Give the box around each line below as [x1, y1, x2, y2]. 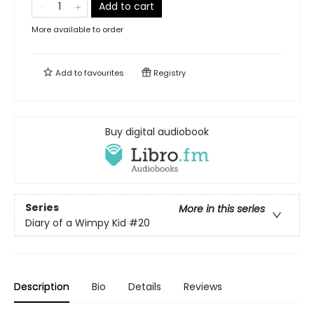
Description [14, 280, 69, 294]
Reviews [184, 280, 222, 294]
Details [128, 280, 161, 294]
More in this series [179, 201, 265, 216]
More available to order [32, 24, 123, 36]
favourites [84, 67, 124, 79]
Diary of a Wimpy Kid [25, 215, 126, 230]
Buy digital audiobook [105, 125, 209, 139]
